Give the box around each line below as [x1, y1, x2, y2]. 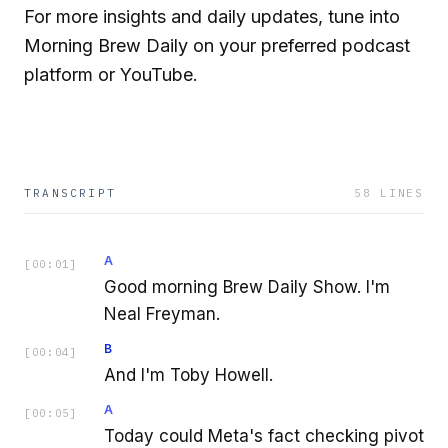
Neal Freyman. [104, 304, 220, 325]
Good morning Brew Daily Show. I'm [104, 277, 390, 298]
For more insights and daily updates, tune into [24, 6, 400, 28]
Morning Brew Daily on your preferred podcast [24, 35, 410, 57]
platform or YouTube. [24, 64, 198, 86]
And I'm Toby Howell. [104, 365, 273, 386]
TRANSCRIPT [24, 186, 116, 201]
